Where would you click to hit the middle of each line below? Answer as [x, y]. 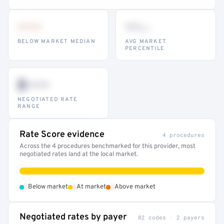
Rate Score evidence [62, 135]
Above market [135, 187]
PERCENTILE [145, 48]
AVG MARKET [146, 41]
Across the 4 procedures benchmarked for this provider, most [107, 146]
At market [91, 187]
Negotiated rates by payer [73, 217]
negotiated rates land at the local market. [79, 154]
